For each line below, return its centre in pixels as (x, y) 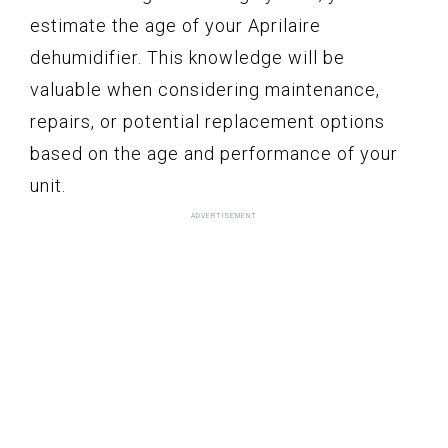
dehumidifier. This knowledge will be (187, 58)
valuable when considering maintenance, (205, 90)
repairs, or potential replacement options (207, 122)
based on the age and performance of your (214, 154)
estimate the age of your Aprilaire (175, 26)
